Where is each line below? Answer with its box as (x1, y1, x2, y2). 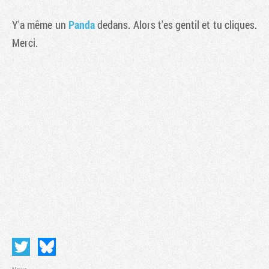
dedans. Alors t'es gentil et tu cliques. (94, 17, 258, 32)
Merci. (12, 35, 38, 50)
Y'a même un (12, 17, 68, 32)
